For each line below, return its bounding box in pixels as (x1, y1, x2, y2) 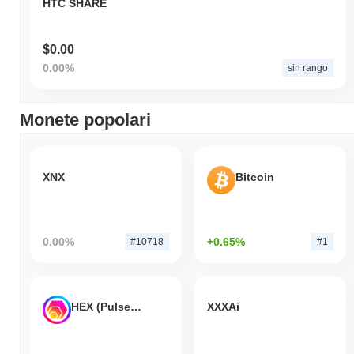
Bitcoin (235, 171, 274, 184)
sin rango (287, 62, 328, 73)
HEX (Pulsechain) (130, 300, 141, 314)
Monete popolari (20, 109, 151, 130)
